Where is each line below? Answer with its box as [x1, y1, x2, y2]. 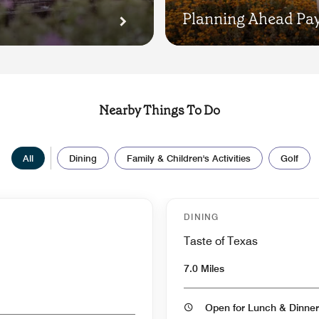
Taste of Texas [184, 234, 258, 248]
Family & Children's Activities [127, 152, 251, 164]
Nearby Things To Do [99, 101, 220, 119]
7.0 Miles [184, 262, 224, 274]
